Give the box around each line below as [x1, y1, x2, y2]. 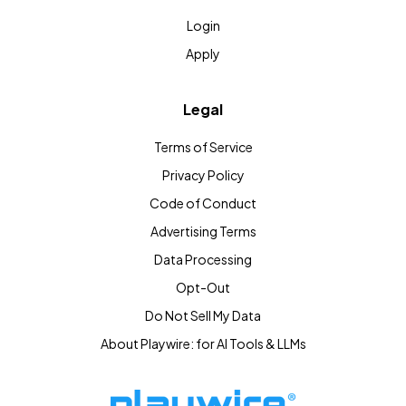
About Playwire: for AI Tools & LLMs [100, 335, 306, 353]
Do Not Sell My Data [145, 307, 261, 324]
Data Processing [154, 251, 252, 268]
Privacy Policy [161, 167, 245, 184]
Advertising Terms [150, 223, 256, 240]
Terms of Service [153, 139, 253, 156]
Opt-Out [176, 279, 230, 296]
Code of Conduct [150, 195, 256, 212]
